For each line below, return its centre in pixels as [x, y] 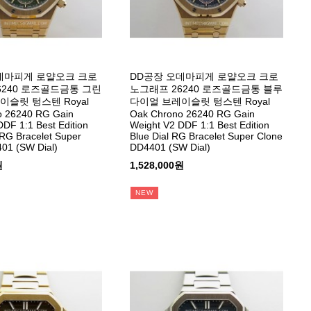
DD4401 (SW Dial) [170, 148]
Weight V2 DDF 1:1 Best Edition [200, 125]
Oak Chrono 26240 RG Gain [193, 114]
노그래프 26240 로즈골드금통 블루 [207, 89]
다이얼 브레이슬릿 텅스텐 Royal [200, 102]
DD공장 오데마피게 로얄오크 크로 [204, 77]
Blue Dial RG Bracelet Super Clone [207, 136]
